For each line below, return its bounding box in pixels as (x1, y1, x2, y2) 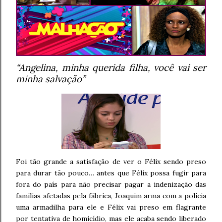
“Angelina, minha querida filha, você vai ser (16, 61, 206, 73)
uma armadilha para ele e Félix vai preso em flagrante (16, 203, 206, 212)
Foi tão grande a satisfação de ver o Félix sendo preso (16, 157, 206, 166)
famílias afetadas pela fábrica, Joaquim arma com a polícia (16, 191, 206, 200)
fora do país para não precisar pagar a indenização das (16, 180, 206, 189)
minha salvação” (16, 73, 85, 85)
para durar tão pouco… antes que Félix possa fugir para (16, 168, 206, 177)
